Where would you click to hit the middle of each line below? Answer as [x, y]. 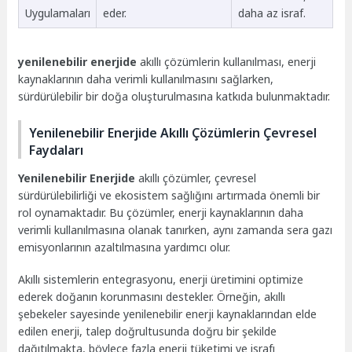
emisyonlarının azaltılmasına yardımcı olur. [125, 247]
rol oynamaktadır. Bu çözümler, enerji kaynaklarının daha [161, 212]
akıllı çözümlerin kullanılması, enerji [227, 62]
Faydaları [57, 150]
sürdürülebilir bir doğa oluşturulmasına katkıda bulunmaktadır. [174, 97]
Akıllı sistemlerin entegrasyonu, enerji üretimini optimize [161, 279]
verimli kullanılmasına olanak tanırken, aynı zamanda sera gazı [176, 229]
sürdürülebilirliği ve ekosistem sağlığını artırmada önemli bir [169, 195]
